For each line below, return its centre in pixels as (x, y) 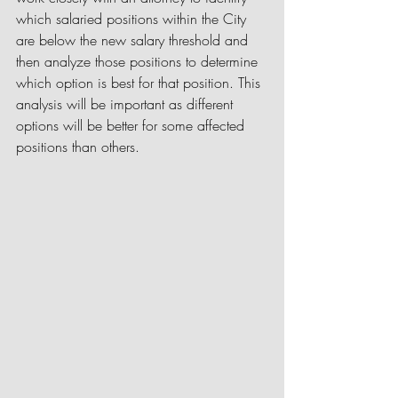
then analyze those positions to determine (139, 61)
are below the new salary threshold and (134, 40)
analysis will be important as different (127, 104)
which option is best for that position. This (140, 83)
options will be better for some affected (132, 125)
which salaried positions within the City (133, 19)
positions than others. (78, 147)
